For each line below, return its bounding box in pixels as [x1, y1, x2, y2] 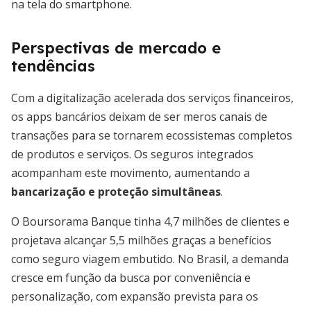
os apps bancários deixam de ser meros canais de [11, 109, 267, 124]
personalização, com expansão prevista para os [11, 289, 258, 304]
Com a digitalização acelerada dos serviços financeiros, [11, 90, 294, 106]
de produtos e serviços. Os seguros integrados [11, 146, 253, 162]
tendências [11, 56, 95, 76]
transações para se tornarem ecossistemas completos [11, 128, 292, 143]
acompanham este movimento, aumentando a [11, 165, 250, 180]
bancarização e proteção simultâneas [11, 184, 221, 199]
